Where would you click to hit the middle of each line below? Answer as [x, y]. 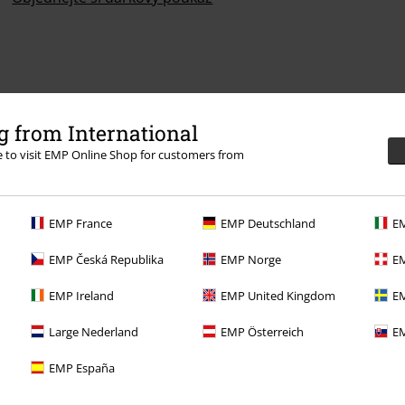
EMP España [82, 367]
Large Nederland [94, 331]
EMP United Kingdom [278, 295]
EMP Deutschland [268, 223]
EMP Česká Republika [106, 259]
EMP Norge [251, 259]
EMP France [80, 223]
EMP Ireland [81, 295]
